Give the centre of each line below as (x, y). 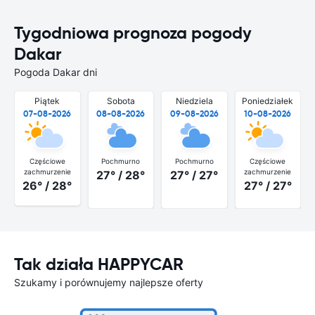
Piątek (47, 101)
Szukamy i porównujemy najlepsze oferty (109, 282)
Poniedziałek (268, 101)
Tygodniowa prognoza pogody (133, 33)
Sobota (121, 101)
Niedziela (194, 101)
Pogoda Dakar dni (56, 72)
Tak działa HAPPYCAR (99, 264)
